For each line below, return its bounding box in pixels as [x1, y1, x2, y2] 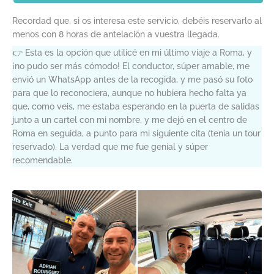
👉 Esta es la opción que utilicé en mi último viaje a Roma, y [12, 48, 252, 58]
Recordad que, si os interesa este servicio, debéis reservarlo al [12, 16, 262, 26]
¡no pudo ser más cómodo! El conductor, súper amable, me [12, 61, 250, 72]
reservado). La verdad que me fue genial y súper [12, 142, 208, 152]
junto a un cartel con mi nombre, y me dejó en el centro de [12, 115, 247, 125]
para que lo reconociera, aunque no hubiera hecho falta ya [12, 88, 246, 98]
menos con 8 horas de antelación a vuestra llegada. [12, 29, 220, 40]
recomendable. [12, 155, 73, 166]
